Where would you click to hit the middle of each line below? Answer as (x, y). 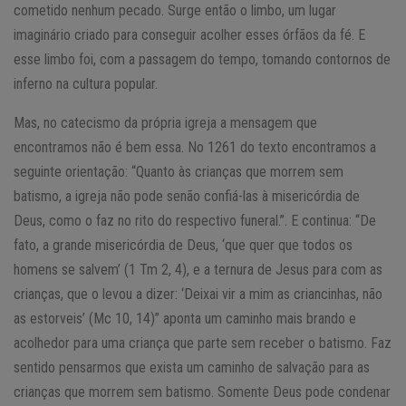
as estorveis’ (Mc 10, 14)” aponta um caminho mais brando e (185, 318)
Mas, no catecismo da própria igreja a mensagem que (165, 122)
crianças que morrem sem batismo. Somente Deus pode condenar (202, 391)
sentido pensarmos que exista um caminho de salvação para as (192, 367)
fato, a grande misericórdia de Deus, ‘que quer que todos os (183, 245)
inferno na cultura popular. (86, 83)
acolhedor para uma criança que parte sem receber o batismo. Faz (203, 343)
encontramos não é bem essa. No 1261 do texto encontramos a (195, 147)
